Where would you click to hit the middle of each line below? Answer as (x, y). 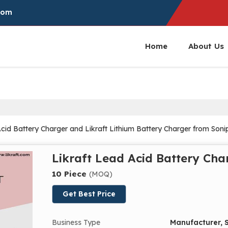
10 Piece (70, 174)
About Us (206, 46)
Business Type (76, 222)
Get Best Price (89, 194)
